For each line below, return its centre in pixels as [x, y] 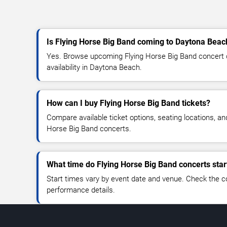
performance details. [81, 190]
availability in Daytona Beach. [94, 68]
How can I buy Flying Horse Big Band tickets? [128, 103]
